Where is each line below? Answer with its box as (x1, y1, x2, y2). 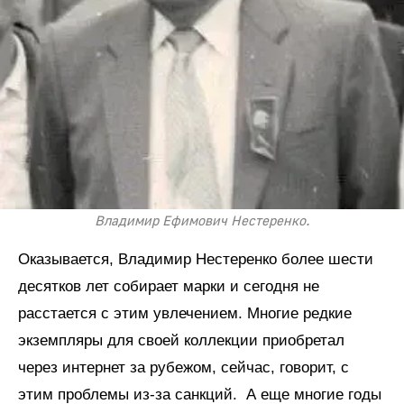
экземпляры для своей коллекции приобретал (18, 332, 344, 350)
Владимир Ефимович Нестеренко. (94, 213, 310, 231)
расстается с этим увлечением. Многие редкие (18, 305, 352, 323)
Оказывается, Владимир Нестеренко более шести (18, 251, 373, 269)
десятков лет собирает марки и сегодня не (18, 278, 319, 296)
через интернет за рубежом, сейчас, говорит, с (18, 359, 349, 377)
